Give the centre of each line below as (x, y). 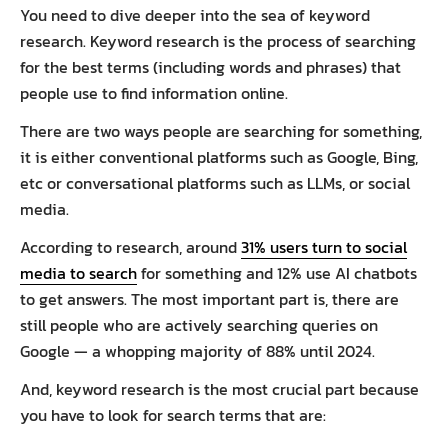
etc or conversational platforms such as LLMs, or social (215, 182)
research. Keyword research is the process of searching (218, 40)
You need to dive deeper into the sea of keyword (195, 14)
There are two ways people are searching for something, (221, 130)
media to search (78, 272)
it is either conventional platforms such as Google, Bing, (219, 156)
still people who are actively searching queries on (199, 324)
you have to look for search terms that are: (173, 414)
